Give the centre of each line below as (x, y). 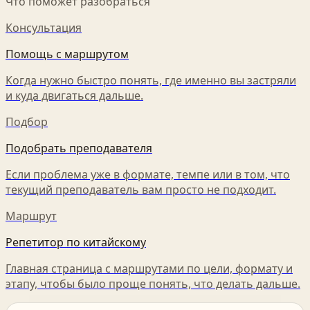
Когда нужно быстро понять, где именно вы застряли (151, 81)
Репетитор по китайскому (76, 243)
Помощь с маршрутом (67, 54)
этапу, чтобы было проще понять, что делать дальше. (153, 284)
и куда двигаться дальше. (74, 96)
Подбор (27, 122)
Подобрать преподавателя (79, 148)
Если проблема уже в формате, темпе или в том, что (148, 175)
